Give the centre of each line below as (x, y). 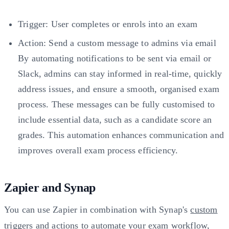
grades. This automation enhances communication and (121, 135)
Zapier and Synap (50, 188)
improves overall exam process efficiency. (98, 151)
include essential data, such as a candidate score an (115, 120)
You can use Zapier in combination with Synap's (97, 210)
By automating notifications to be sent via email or (115, 59)
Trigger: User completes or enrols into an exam (108, 24)
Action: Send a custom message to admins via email (117, 43)
